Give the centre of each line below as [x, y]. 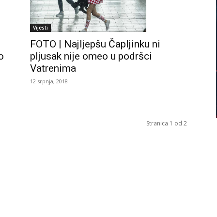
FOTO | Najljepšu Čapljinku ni [95, 44]
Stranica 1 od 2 [167, 124]
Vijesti [40, 28]
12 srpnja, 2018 [49, 81]
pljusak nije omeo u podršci [91, 56]
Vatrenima [53, 69]
